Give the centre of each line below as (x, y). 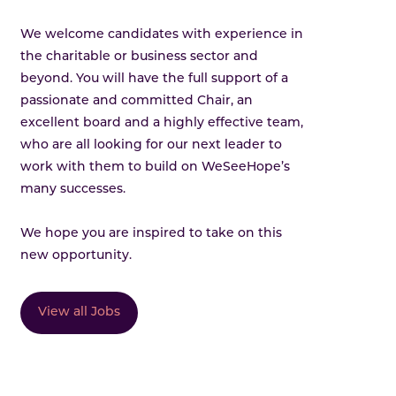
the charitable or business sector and (140, 57)
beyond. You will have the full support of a (155, 79)
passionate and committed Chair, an (137, 101)
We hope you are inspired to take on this (152, 233)
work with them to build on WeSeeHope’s (156, 167)
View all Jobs (80, 312)
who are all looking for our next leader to (152, 145)
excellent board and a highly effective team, (162, 123)
